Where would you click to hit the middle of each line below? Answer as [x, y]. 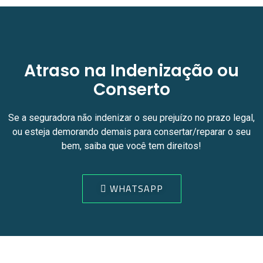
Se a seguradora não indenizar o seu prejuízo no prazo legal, [131, 118]
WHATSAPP [136, 189]
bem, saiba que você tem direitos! [131, 146]
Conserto [131, 90]
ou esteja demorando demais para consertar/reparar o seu [131, 132]
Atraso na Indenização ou [131, 71]
